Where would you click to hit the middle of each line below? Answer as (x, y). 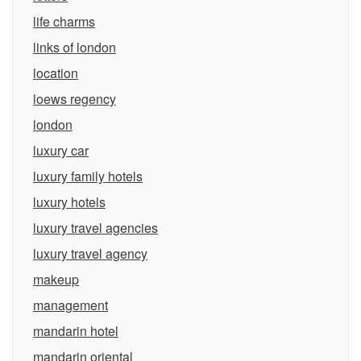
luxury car (61, 150)
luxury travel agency (90, 253)
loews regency (75, 99)
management (71, 305)
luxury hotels (69, 202)
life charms (64, 21)
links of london (75, 47)
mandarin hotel (76, 331)
